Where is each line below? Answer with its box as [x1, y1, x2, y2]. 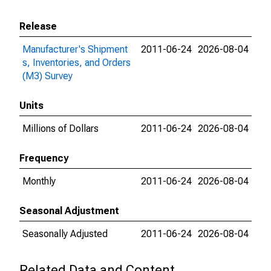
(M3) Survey [22, 70, 73, 82]
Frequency [19, 152, 68, 164]
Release [19, 21, 57, 32]
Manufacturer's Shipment [22, 44, 128, 55]
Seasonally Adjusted [22, 228, 108, 240]
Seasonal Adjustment [19, 205, 119, 217]
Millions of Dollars [22, 123, 99, 134]
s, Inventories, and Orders [22, 57, 131, 68]
